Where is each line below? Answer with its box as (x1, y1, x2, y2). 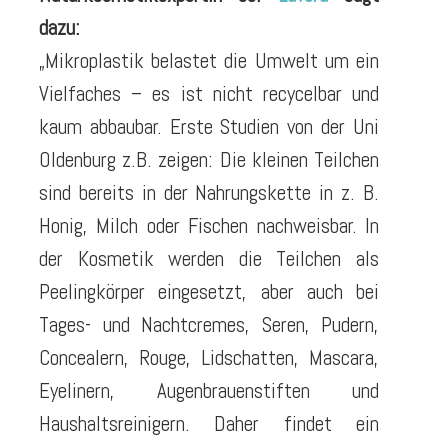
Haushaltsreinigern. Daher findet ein (39, 409, 379, 437)
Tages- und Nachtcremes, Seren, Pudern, (39, 310, 379, 338)
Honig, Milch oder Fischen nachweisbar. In (39, 211, 379, 239)
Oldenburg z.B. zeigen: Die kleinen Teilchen (39, 145, 379, 173)
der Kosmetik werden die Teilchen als (39, 244, 379, 272)
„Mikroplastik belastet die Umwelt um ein (39, 46, 379, 74)
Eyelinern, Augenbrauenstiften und (39, 376, 379, 404)
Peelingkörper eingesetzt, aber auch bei (39, 277, 379, 305)
